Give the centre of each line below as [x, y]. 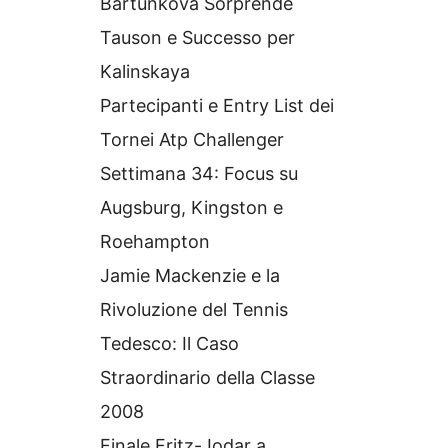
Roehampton [155, 241]
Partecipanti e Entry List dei [217, 105]
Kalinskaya [145, 71]
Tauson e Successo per [197, 37]
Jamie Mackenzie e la [190, 275]
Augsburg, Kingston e [191, 207]
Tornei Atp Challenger [192, 139]
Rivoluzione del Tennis [194, 309]
